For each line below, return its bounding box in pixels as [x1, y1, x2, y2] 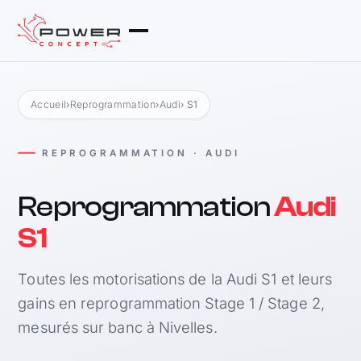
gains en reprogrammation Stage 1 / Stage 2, [18, 293, 325, 312]
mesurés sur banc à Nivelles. [18, 317, 218, 336]
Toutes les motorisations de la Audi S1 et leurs [18, 269, 333, 288]
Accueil [30, 98, 67, 110]
